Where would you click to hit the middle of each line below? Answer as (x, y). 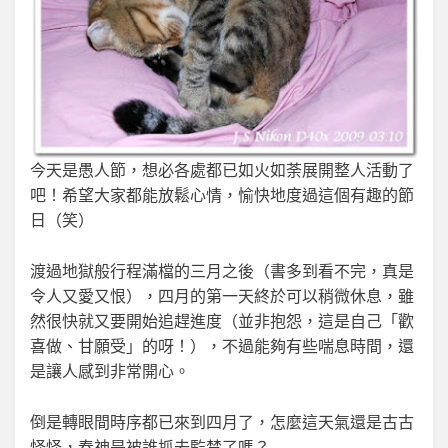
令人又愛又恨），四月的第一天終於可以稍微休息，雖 (222, 296)
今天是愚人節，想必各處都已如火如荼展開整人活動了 (222, 170)
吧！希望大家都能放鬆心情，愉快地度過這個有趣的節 (222, 195)
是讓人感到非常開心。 (110, 371)
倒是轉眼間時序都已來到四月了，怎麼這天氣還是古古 (222, 422)
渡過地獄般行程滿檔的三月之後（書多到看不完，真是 (222, 271)
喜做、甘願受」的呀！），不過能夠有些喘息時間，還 (222, 346)
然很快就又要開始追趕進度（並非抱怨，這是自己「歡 (222, 321)
